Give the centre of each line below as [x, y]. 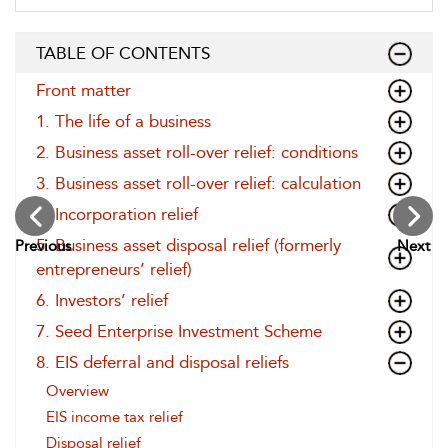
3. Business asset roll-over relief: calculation [198, 183]
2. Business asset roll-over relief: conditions [197, 152]
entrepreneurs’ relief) [114, 269]
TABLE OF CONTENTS [123, 53]
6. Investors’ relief [102, 300]
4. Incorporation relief [117, 214]
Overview [77, 391]
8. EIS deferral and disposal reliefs [162, 362]
